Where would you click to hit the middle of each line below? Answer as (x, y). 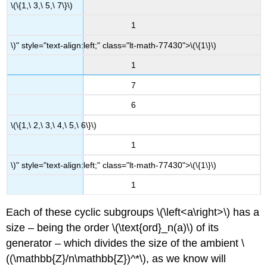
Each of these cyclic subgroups (82, 212)
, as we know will (186, 258)
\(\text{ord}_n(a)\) (153, 227)
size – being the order (59, 227)
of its (206, 227)
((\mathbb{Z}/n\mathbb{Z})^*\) (76, 258)
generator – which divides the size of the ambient (124, 243)
